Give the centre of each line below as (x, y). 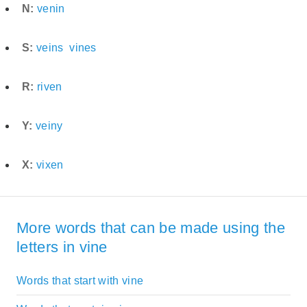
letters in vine (62, 247)
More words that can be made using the (151, 228)
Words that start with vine (80, 280)
